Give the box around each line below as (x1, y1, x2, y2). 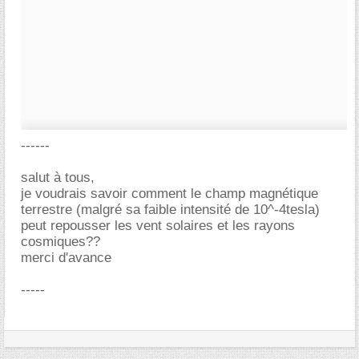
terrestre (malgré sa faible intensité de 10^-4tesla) (21, 202, 320, 217)
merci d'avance (21, 250, 111, 265)
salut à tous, (21, 170, 95, 185)
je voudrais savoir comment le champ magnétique (21, 186, 318, 201)
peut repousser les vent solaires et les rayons (21, 218, 295, 233)
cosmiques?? (21, 234, 100, 249)
